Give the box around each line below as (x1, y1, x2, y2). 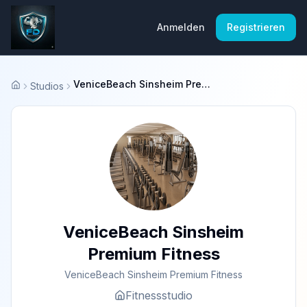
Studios (30, 79, 64, 92)
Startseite (10, 84, 53, 96)
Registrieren (227, 21, 285, 33)
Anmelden (157, 21, 205, 33)
